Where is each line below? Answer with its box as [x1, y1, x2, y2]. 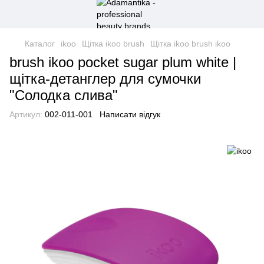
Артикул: [9, 110, 42, 119]
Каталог [25, 39, 55, 48]
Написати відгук [100, 110, 160, 119]
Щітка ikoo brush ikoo [150, 39, 230, 48]
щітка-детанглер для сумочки [9, 71, 201, 87]
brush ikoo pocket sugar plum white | [9, 54, 236, 70]
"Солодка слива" [9, 87, 118, 103]
